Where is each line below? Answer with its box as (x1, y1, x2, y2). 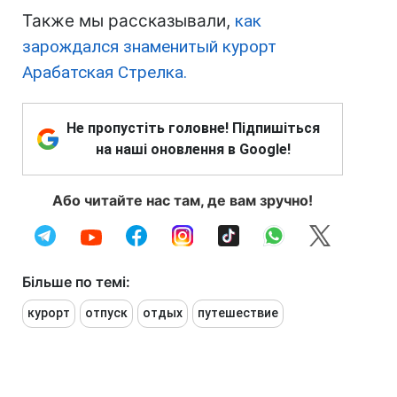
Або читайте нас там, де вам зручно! (52, 191, 313, 209)
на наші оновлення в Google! (96, 140, 291, 158)
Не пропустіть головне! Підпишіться (66, 119, 320, 136)
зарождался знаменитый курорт (22, 35, 276, 57)
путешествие (198, 305, 278, 320)
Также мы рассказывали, (22, 10, 235, 31)
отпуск (85, 305, 128, 320)
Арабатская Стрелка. (22, 61, 187, 82)
